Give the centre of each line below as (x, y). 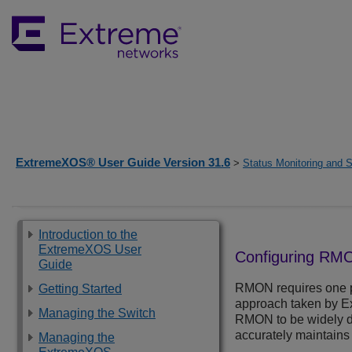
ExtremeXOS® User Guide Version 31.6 (123, 162)
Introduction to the (88, 235)
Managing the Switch (97, 313)
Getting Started (80, 289)
